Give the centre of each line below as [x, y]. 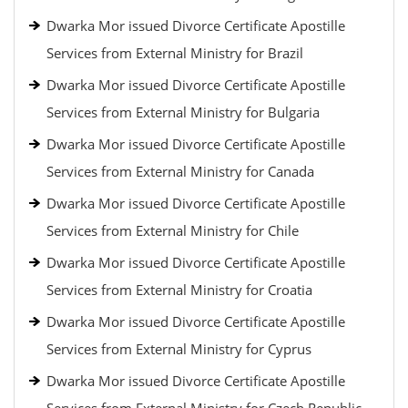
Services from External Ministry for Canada [180, 171]
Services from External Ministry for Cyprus [179, 349]
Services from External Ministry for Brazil [175, 53]
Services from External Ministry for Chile [173, 230]
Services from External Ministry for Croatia [179, 290]
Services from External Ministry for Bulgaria [183, 112]
